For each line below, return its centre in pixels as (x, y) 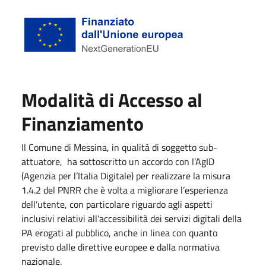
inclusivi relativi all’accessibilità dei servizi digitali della (132, 219)
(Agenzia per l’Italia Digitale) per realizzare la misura (126, 176)
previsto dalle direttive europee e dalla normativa (121, 247)
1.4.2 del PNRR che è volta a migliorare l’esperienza (125, 190)
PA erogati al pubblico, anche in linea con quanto (119, 233)
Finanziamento (83, 124)
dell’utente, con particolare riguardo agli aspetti (117, 205)
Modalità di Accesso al (112, 100)
